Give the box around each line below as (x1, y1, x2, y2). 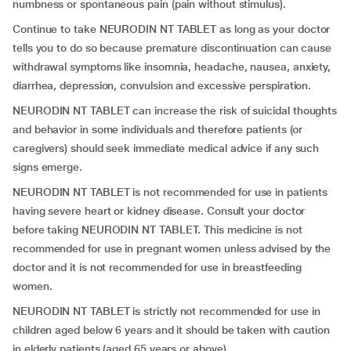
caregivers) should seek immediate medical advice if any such (13, 142, 320, 154)
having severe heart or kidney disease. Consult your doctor (13, 204, 306, 217)
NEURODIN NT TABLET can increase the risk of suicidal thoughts (13, 104, 338, 117)
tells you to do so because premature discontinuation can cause (13, 42, 332, 54)
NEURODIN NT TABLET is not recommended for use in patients (13, 186, 327, 198)
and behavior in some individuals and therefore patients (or (13, 123, 303, 136)
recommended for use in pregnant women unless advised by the (13, 242, 331, 255)
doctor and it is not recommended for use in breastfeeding (13, 261, 302, 273)
